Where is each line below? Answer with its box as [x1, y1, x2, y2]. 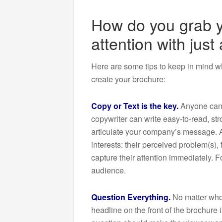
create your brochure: [91, 73, 166, 85]
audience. [91, 164, 126, 176]
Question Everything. [91, 191, 170, 203]
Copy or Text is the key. [91, 100, 178, 111]
